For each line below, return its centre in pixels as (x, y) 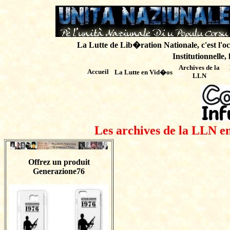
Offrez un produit (59, 162)
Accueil (98, 72)
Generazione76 (59, 171)
